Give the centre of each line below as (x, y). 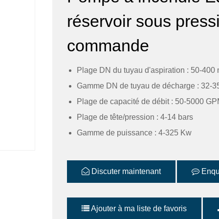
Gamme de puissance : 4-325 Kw (134, 133)
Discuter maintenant (125, 171)
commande (108, 45)
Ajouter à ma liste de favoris (138, 208)
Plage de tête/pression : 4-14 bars (135, 117)
